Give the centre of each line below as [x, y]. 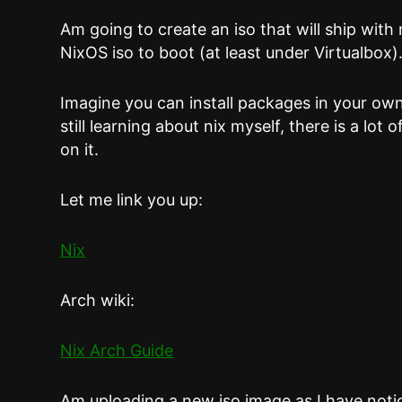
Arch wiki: [98, 300]
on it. [80, 149]
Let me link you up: [132, 199]
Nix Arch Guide [117, 350]
